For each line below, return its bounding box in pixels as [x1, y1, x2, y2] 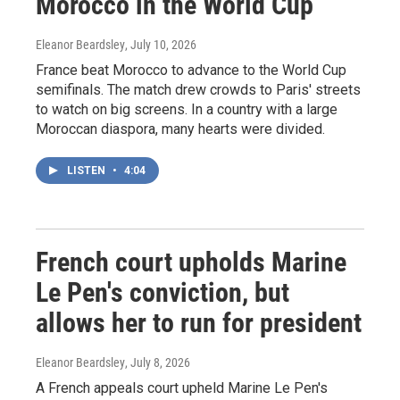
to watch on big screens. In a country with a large [36, 100, 337, 118]
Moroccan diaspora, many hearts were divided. [36, 120, 325, 137]
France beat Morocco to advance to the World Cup [36, 61, 346, 79]
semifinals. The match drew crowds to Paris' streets [36, 80, 361, 98]
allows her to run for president [36, 306, 362, 338]
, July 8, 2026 [125, 354, 190, 370]
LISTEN [67, 163, 108, 177]
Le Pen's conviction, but [36, 276, 289, 308]
